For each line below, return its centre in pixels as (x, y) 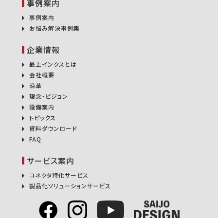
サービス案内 (51, 161)
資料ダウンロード (53, 128)
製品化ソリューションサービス (70, 186)
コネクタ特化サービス (59, 175)
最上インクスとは (53, 64)
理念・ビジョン (49, 96)
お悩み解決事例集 (54, 28)
